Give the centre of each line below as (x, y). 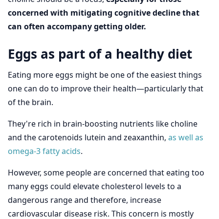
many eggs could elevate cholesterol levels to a (95, 186)
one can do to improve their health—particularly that (106, 88)
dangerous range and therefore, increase (85, 200)
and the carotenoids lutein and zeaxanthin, (88, 137)
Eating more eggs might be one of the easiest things (105, 75)
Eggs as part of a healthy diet (100, 54)
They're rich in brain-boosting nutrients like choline (103, 124)
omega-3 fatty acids (44, 151)
